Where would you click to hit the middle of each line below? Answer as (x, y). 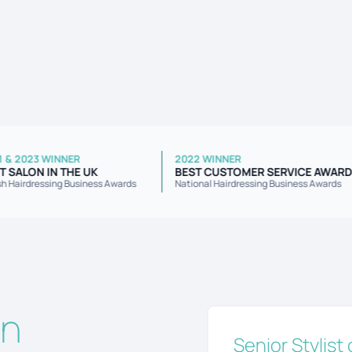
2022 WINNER (236, 159)
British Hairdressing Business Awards (86, 183)
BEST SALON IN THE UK (67, 172)
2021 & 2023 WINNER (58, 159)
